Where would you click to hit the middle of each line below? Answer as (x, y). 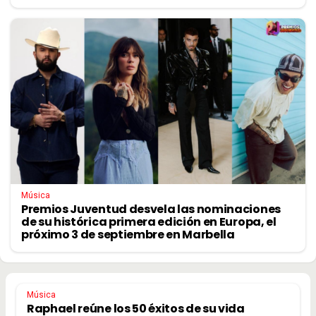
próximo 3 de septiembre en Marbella (128, 234)
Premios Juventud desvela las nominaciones (151, 209)
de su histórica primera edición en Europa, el (149, 221)
